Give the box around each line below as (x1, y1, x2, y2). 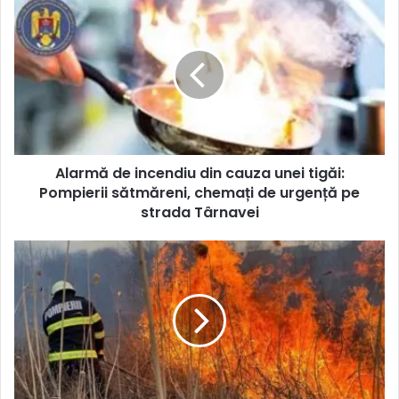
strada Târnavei (140, 202, 259, 224)
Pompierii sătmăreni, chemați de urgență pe (39, 183, 360, 204)
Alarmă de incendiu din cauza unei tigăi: (54, 163, 345, 184)
